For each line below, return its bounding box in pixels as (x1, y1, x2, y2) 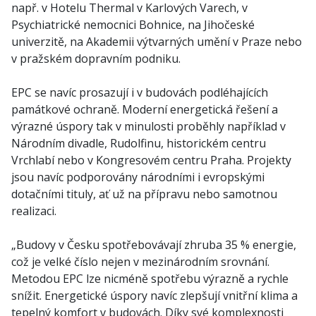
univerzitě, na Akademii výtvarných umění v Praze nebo (11, 34, 302, 49)
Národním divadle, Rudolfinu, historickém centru (11, 135, 266, 151)
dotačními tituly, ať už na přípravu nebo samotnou (11, 186, 277, 202)
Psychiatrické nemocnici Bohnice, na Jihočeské (11, 17, 255, 32)
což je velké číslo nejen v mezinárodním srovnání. (11, 254, 269, 269)
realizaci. (11, 203, 56, 219)
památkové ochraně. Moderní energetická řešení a (11, 102, 278, 117)
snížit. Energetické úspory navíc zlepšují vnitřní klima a (11, 288, 298, 303)
